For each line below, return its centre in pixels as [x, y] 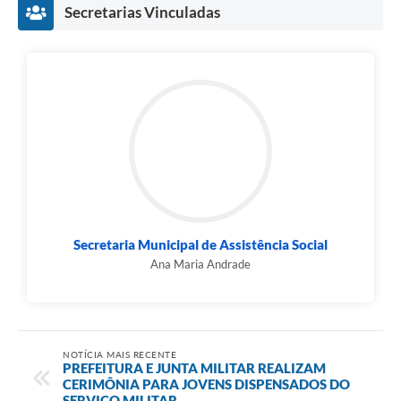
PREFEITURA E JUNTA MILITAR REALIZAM [194, 367]
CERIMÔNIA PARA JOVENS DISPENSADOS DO [206, 384]
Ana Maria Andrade [200, 264]
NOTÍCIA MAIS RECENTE [119, 354]
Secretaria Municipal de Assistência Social [200, 245]
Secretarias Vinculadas [142, 13]
